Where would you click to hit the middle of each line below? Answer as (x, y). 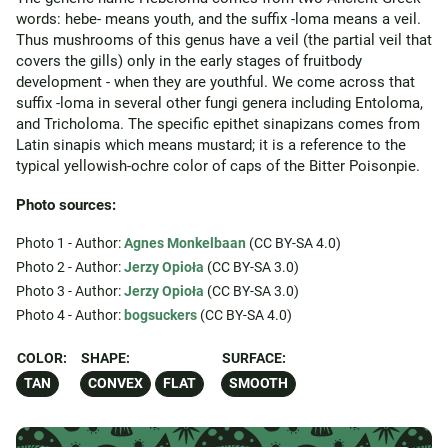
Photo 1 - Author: (70, 243)
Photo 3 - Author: (70, 291)
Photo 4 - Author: (70, 315)
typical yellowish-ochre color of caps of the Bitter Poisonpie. (218, 166)
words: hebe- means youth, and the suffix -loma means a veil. (218, 19)
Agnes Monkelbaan (185, 243)
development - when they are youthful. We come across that (215, 82)
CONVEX (115, 383)
